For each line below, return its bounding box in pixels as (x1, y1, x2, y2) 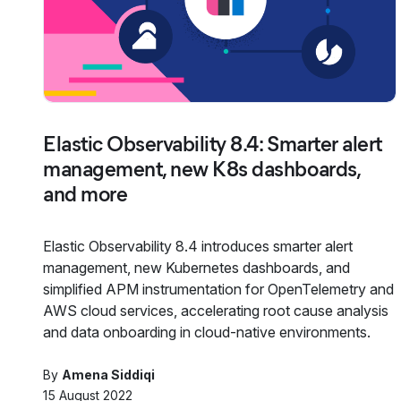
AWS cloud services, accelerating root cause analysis (43, 301, 388, 320)
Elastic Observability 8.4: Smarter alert (43, 130, 382, 157)
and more (43, 180, 128, 207)
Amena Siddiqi (62, 366, 155, 382)
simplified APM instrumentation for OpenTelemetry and (43, 279, 394, 298)
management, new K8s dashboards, (43, 155, 361, 182)
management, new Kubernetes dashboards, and (43, 258, 350, 277)
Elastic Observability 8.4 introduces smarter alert (43, 236, 353, 255)
